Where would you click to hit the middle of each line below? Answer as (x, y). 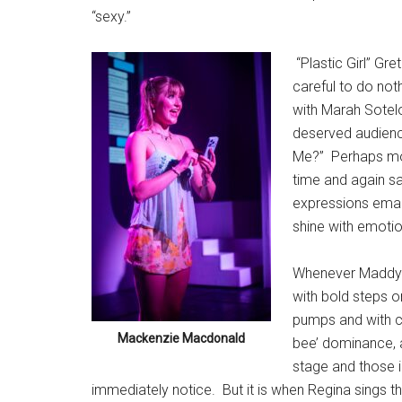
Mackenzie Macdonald (181, 338)
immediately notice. (153, 390)
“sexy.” (111, 17)
